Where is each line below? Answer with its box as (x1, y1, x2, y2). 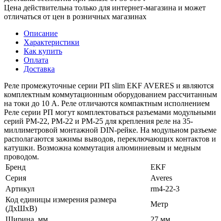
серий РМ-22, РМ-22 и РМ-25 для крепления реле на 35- (4, 116, 193, 125)
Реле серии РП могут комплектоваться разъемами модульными (4, 108, 216, 116)
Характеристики (24, 37, 79, 46)
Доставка (24, 64, 55, 73)
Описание (24, 29, 58, 37)
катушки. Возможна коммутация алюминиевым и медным (4, 143, 201, 152)
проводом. (4, 152, 39, 161)
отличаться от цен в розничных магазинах (4, 12, 147, 21)
